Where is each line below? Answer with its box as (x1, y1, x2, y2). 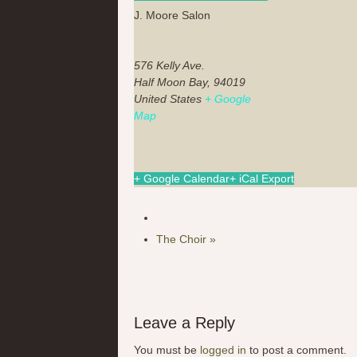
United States (134, 92, 202, 105)
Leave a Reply (134, 313, 235, 331)
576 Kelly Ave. (134, 58, 205, 72)
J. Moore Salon (134, 8, 210, 22)
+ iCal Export (229, 171, 294, 185)
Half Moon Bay (134, 75, 207, 88)
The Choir (156, 232, 210, 245)
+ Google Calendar (134, 171, 229, 185)
